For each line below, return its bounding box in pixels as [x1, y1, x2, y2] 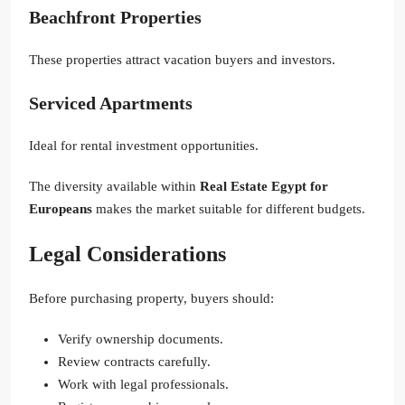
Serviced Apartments [29, 93, 193, 114]
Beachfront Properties [29, 7, 202, 28]
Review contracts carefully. [58, 354, 211, 370]
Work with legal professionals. [58, 377, 229, 392]
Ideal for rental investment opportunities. [29, 138, 259, 154]
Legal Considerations [29, 242, 226, 267]
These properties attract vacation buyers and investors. [29, 52, 335, 68]
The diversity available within [29, 179, 200, 194]
